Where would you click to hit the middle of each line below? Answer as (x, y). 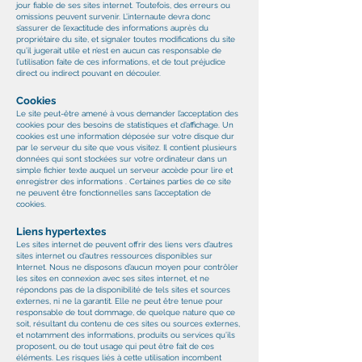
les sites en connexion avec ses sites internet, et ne (113, 278)
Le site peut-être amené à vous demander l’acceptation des (127, 114)
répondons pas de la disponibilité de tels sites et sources (123, 290)
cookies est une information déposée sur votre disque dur (125, 136)
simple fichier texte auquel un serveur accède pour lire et (124, 170)
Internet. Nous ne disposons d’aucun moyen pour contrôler (127, 267)
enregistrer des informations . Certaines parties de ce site (124, 181)
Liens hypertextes (61, 232)
